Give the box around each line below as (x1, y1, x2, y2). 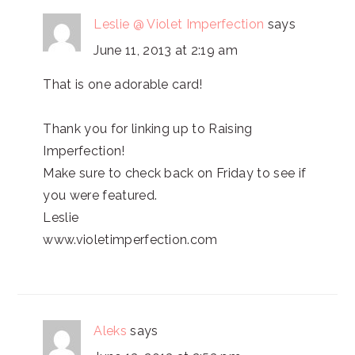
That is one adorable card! (43, 77, 203, 92)
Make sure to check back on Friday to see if (43, 166, 307, 181)
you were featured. (43, 188, 158, 203)
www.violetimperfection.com (43, 232, 218, 247)
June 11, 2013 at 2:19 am (94, 43, 239, 58)
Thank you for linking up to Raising (43, 121, 253, 136)
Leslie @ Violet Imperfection (94, 17, 265, 32)
